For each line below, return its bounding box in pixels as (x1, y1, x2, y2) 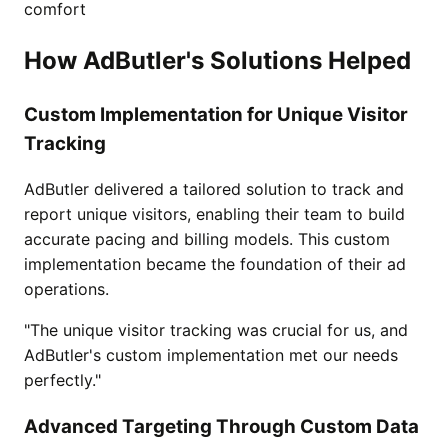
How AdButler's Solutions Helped (24, 46, 411, 76)
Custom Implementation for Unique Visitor (24, 103, 408, 127)
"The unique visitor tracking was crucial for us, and (24, 319, 408, 340)
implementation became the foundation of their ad (24, 253, 406, 274)
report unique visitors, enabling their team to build (24, 203, 405, 224)
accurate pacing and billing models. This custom (24, 228, 390, 249)
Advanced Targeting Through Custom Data (24, 414, 419, 438)
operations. (24, 278, 109, 299)
